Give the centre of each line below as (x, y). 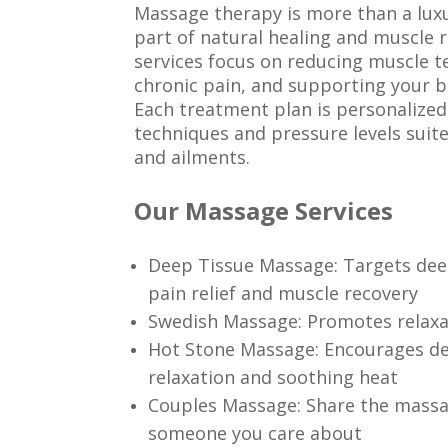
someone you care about (255, 432)
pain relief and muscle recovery (283, 292)
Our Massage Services (264, 211)
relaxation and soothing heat (273, 376)
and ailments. (192, 156)
